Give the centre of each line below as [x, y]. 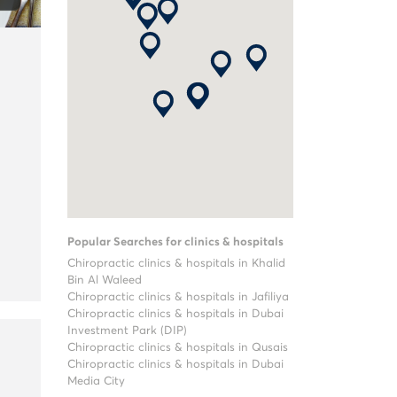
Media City [96, 381]
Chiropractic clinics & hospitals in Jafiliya [178, 297]
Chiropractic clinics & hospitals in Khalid [176, 264]
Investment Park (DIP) [127, 331]
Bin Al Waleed [105, 280]
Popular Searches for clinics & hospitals [175, 242]
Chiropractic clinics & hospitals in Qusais [178, 348]
